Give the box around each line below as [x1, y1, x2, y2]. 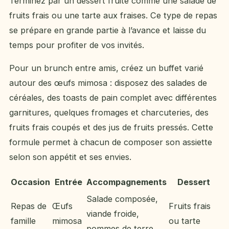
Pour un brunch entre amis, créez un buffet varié [9, 63, 203, 74]
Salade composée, [86, 193, 158, 204]
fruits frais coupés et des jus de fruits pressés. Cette [9, 122, 213, 133]
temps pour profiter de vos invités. [9, 39, 144, 50]
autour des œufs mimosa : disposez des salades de [9, 78, 207, 88]
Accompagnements [86, 176, 167, 187]
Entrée [54, 176, 82, 187]
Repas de [11, 200, 47, 211]
